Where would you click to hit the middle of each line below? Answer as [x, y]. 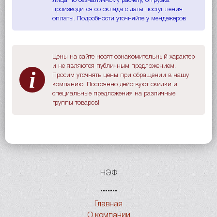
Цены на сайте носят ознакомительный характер [124, 57]
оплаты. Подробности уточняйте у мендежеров [119, 18]
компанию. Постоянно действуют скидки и [115, 84]
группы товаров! [76, 103]
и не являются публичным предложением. [114, 66]
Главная [108, 204]
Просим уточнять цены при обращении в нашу [121, 75]
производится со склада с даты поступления [117, 9]
